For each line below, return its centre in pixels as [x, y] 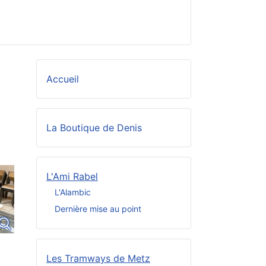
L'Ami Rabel [72, 177]
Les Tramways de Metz [98, 259]
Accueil [63, 79]
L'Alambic [73, 192]
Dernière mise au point [98, 208]
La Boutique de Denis [94, 128]
